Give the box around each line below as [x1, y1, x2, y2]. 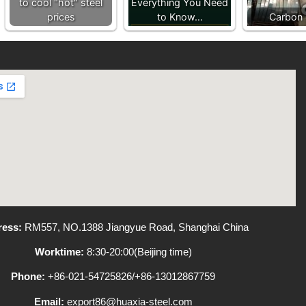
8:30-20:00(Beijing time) [83, 246, 192, 258]
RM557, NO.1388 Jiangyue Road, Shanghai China [21, 221, 249, 233]
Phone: [11, 270, 46, 283]
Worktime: [34, 246, 84, 258]
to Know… [156, 11, 203, 23]
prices [46, 11, 75, 23]
